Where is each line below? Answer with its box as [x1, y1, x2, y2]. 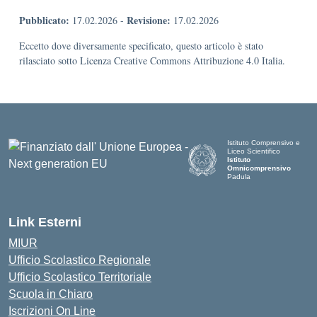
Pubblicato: [19, 13, 69, 28]
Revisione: [127, 13, 171, 28]
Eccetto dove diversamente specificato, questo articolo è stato [19, 39, 263, 52]
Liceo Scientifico [227, 147, 281, 155]
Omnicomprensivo [227, 164, 292, 172]
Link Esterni [8, 215, 81, 229]
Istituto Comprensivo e [227, 139, 301, 146]
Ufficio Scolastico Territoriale [8, 271, 151, 283]
